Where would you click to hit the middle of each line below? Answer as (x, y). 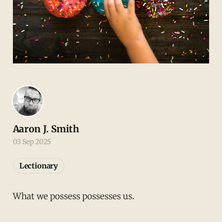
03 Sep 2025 (32, 141)
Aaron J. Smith (46, 129)
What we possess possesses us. (73, 196)
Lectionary (39, 166)
